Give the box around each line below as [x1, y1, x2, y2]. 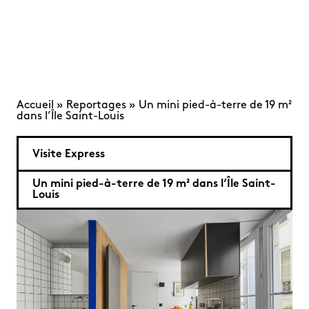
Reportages [66, 100, 126, 111]
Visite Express [32, 149, 105, 160]
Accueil [17, 100, 54, 111]
